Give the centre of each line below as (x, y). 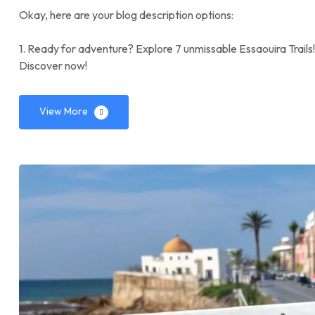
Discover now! (53, 66)
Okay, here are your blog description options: (126, 15)
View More (64, 111)
